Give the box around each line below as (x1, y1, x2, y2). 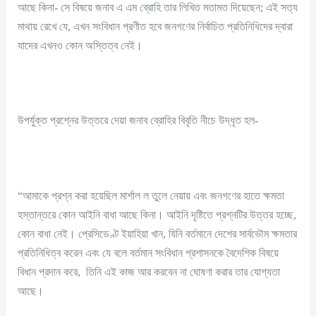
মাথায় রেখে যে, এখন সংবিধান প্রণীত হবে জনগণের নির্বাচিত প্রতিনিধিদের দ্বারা (18, 19, 293, 33)
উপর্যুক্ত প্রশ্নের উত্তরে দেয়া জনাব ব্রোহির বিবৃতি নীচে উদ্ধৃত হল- (18, 114, 259, 128)
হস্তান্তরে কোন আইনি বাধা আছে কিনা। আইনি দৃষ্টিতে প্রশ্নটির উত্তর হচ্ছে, (18, 207, 297, 221)
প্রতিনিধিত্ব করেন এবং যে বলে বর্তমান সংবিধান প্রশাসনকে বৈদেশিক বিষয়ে (18, 245, 279, 260)
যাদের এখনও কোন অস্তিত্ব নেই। (18, 38, 143, 52)
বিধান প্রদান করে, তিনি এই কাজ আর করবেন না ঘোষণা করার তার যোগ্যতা (18, 265, 281, 279)
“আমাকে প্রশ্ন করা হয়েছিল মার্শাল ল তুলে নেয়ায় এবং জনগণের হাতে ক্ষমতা (18, 188, 285, 202)
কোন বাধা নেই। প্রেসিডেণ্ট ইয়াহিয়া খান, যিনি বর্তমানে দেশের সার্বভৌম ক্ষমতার (18, 226, 298, 241)
